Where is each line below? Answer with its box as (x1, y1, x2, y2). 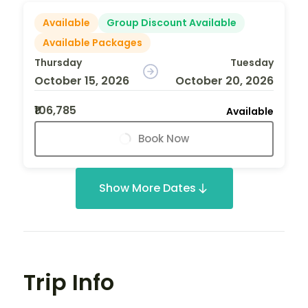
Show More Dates (98, 179, 196, 196)
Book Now (138, 131, 189, 146)
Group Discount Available (107, 15, 236, 30)
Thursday (34, 55, 82, 69)
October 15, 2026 (34, 72, 129, 89)
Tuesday (230, 55, 274, 69)
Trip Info (23, 266, 114, 298)
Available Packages (43, 35, 142, 49)
